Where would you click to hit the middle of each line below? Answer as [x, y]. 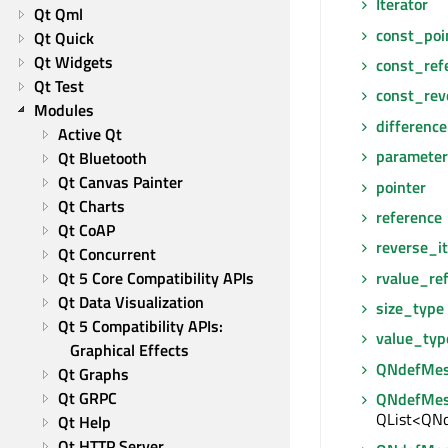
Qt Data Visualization [131, 302]
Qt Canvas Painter [120, 182]
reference [409, 216]
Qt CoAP [86, 230]
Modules [64, 110]
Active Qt [90, 134]
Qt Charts [91, 206]
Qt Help [84, 422]
